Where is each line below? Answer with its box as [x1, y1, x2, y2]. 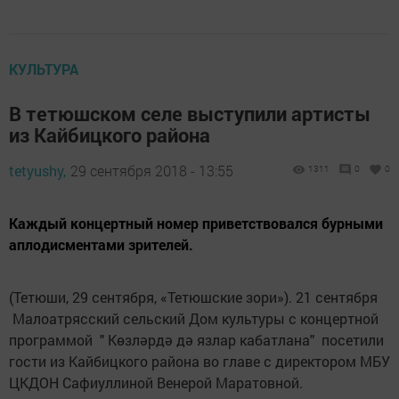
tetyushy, [9, 161, 66, 180]
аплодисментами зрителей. [9, 235, 193, 254]
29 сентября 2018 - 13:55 [70, 161, 233, 180]
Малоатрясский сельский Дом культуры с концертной [9, 309, 379, 328]
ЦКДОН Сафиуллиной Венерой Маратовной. [9, 373, 303, 392]
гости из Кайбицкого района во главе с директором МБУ [9, 352, 390, 370]
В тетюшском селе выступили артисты [9, 101, 370, 126]
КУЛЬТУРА [9, 60, 78, 78]
